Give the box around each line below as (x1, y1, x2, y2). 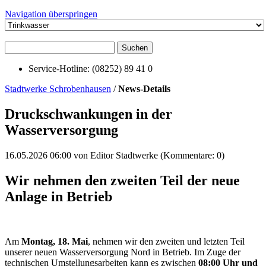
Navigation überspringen (5, 8, 97, 19)
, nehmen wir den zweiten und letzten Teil (88, 236, 245, 247)
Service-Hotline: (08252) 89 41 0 (28, 63, 153, 74)
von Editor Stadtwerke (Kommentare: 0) (71, 150, 224, 160)
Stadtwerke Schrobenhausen (5, 83, 111, 94)
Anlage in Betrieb (5, 188, 112, 204)
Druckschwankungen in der (5, 106, 172, 122)
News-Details (118, 83, 170, 94)
